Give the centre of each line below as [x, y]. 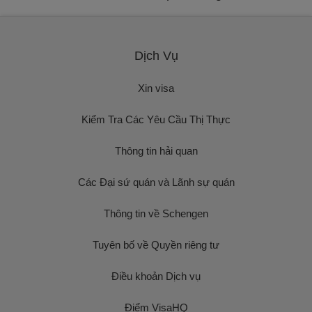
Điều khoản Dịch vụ [156, 276]
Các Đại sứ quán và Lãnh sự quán [156, 182]
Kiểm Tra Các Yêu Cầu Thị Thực [156, 119]
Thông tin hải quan [156, 151]
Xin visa [156, 88]
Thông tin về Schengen [156, 213]
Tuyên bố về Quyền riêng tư [156, 245]
